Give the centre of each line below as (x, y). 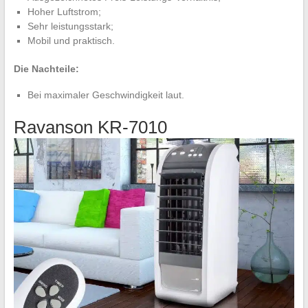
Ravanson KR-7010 (90, 127)
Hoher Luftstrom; (64, 11)
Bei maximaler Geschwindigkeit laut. (106, 95)
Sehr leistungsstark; (70, 26)
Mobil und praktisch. (71, 40)
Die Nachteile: (46, 68)
